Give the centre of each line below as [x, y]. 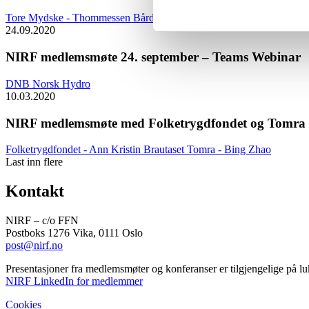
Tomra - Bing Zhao [229, 150]
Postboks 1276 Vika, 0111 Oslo [74, 233]
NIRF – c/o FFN [42, 221]
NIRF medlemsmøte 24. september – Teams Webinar [153, 57]
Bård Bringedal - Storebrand [195, 18]
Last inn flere [34, 162]
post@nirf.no [34, 246]
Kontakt [35, 191]
